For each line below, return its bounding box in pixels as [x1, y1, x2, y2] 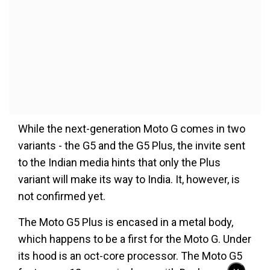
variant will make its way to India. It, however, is [18, 173, 240, 186]
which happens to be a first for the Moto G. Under [18, 233, 251, 246]
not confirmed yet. [18, 190, 105, 203]
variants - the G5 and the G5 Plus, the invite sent [18, 139, 245, 152]
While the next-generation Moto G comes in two [18, 122, 245, 136]
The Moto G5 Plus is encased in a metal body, [18, 216, 233, 229]
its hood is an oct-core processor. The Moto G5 [18, 250, 242, 263]
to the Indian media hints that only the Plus [18, 156, 221, 169]
